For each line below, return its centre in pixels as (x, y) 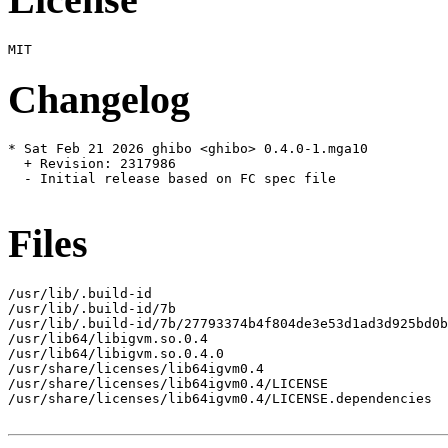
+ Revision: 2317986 (92, 164)
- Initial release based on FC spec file (172, 179)
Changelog (99, 99)
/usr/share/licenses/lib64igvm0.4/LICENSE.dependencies (220, 398)
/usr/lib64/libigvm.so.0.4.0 (116, 353)
